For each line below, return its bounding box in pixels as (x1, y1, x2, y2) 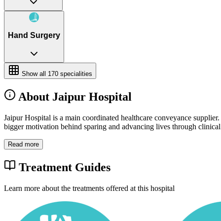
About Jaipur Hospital (16, 90, 132, 103)
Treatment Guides (16, 160, 110, 174)
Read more (8, 140, 39, 148)
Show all (20, 70, 48, 77)
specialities (58, 70, 92, 77)
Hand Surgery (8, 31, 60, 40)
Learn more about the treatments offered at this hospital (4, 184, 175, 192)
